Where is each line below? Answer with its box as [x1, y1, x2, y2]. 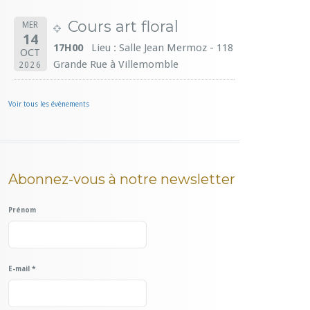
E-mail [8, 264, 32, 273]
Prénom [8, 206, 36, 214]
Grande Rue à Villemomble [53, 58, 179, 71]
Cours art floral [67, 17, 179, 36]
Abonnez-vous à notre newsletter [8, 170, 235, 188]
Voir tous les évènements [8, 100, 89, 108]
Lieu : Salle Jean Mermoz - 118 [91, 42, 233, 54]
